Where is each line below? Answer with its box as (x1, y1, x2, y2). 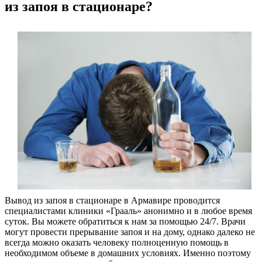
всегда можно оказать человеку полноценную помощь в (5, 237, 229, 248)
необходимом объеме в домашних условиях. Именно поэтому (5, 248, 251, 258)
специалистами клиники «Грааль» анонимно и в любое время (5, 206, 252, 216)
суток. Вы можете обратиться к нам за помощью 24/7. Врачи (5, 216, 246, 227)
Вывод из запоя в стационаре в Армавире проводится (5, 195, 220, 206)
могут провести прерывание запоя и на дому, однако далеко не (5, 227, 255, 237)
